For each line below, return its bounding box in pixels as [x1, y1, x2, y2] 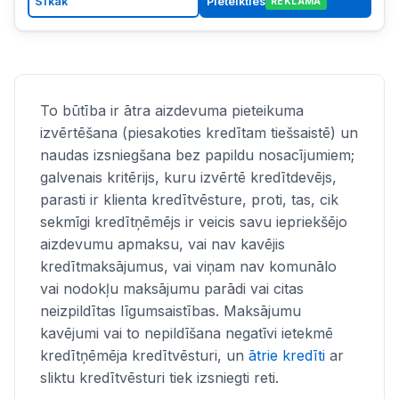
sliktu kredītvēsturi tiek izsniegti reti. [40, 368, 279, 387]
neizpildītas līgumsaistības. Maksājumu [40, 301, 301, 320]
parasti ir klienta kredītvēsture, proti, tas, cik [40, 190, 338, 208]
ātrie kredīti [248, 346, 325, 364]
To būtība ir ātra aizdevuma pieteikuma [40, 101, 304, 119]
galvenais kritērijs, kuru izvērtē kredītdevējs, [40, 167, 337, 186]
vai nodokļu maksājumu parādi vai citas [40, 279, 304, 297]
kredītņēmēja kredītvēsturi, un [40, 346, 248, 364]
